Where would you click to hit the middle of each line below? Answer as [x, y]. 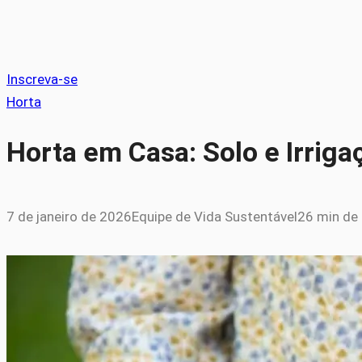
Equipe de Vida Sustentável [215, 217]
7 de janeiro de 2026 [69, 217]
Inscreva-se [42, 79]
